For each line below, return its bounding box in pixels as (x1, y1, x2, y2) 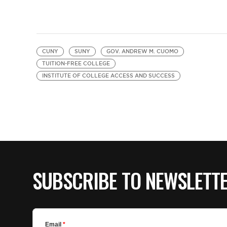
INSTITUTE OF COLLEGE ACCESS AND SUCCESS (42, 72, 175, 79)
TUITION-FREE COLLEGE (42, 60, 110, 67)
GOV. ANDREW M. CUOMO (106, 48, 178, 55)
